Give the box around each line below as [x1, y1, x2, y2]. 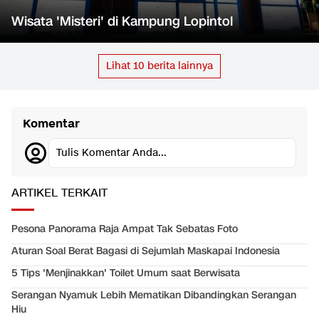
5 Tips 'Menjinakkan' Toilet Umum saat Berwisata [11, 266, 240, 281]
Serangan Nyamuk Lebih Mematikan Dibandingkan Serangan [11, 288, 296, 303]
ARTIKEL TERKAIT [11, 186, 108, 202]
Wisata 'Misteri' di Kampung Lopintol [11, 12, 233, 31]
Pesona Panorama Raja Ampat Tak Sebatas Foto [11, 222, 238, 236]
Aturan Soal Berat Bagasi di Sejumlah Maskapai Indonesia [11, 244, 280, 258]
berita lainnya [145, 59, 213, 73]
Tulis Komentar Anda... [56, 146, 167, 160]
